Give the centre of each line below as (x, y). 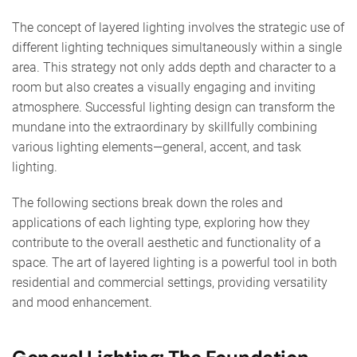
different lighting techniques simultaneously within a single (177, 47)
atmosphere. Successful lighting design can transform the (173, 107)
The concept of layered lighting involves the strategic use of (178, 27)
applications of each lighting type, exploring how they (161, 222)
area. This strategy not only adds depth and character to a (174, 67)
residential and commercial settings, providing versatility (170, 282)
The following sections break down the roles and (147, 202)
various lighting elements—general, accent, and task (157, 147)
